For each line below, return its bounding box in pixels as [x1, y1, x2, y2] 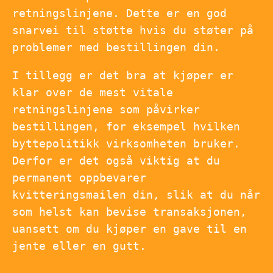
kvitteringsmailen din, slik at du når [12, 188, 260, 202]
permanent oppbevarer [12, 171, 146, 185]
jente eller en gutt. [12, 239, 146, 253]
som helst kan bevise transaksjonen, [12, 205, 247, 219]
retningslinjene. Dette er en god [12, 7, 227, 20]
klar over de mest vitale [12, 86, 173, 99]
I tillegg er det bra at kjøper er [12, 69, 233, 82]
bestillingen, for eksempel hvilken [12, 120, 240, 133]
